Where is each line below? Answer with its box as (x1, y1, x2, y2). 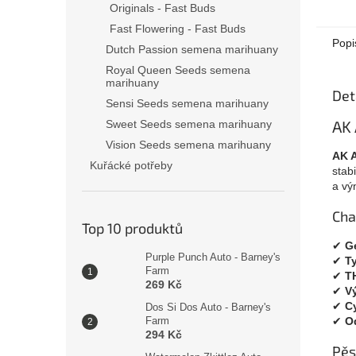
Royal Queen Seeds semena (106, 64, 250, 76)
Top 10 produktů (82, 219, 183, 237)
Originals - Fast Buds (110, 2, 215, 14)
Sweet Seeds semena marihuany (106, 118, 272, 130)
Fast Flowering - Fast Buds (110, 22, 246, 35)
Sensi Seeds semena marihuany (106, 97, 269, 110)
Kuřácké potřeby (90, 159, 172, 172)
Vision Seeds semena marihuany (106, 138, 271, 151)
